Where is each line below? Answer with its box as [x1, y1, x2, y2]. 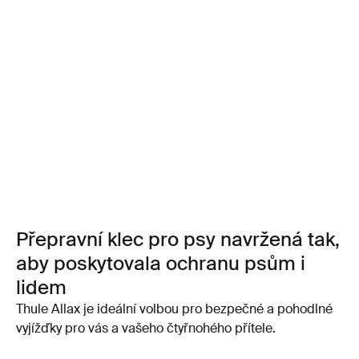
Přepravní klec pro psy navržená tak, [16, 227, 340, 252]
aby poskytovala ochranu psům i [16, 251, 305, 276]
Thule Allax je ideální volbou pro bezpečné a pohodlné [16, 301, 333, 318]
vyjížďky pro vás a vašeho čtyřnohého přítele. [16, 320, 276, 337]
